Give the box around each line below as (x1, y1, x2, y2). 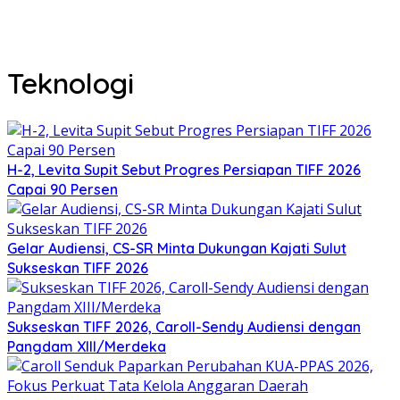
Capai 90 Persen (7, 179, 118, 198)
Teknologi (7, 65, 134, 102)
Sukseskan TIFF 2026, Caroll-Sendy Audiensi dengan (7, 317, 361, 336)
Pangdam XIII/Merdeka (7, 337, 166, 355)
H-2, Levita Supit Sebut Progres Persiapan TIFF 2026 (7, 160, 361, 179)
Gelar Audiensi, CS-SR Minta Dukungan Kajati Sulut (7, 238, 346, 257)
